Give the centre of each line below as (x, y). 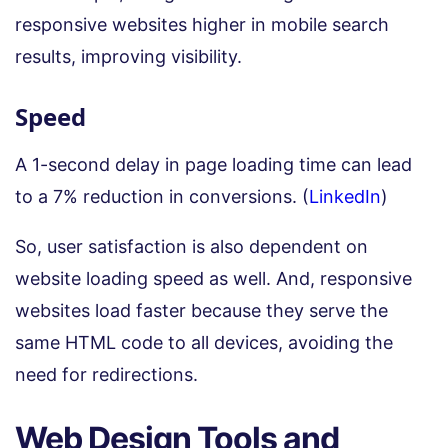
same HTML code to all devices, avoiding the (204, 342)
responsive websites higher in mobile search (202, 24)
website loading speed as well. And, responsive (213, 278)
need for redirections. (106, 374)
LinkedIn (345, 196)
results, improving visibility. (128, 56)
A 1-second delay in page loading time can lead (213, 164)
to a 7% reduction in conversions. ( (162, 196)
